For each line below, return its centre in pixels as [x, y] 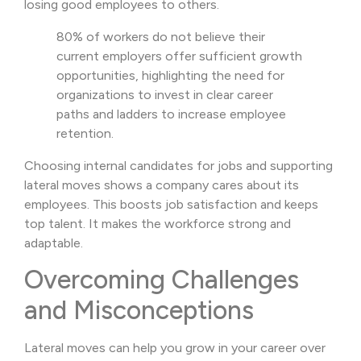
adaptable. [54, 243]
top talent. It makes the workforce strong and [158, 224]
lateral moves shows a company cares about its [162, 185]
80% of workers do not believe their [161, 37]
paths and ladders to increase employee [171, 114]
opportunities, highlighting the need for [170, 76]
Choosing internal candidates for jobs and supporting [178, 166]
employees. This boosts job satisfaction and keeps [171, 205]
